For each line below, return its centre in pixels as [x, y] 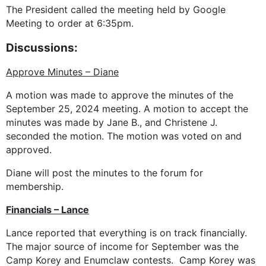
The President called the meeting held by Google [116, 10]
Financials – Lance [47, 210]
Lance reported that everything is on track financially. [128, 233]
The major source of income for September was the [122, 247]
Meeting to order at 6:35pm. [70, 23]
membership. [35, 187]
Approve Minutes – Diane [62, 72]
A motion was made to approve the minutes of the [120, 95]
